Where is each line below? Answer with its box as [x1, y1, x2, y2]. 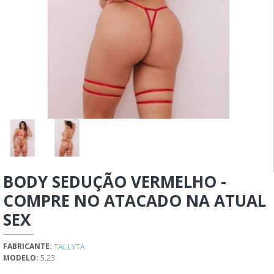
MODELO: [3, 252, 39, 263]
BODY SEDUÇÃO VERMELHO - [3, 170, 226, 193]
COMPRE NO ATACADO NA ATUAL [3, 189, 266, 212]
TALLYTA [54, 240, 85, 252]
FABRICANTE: [3, 241, 52, 252]
